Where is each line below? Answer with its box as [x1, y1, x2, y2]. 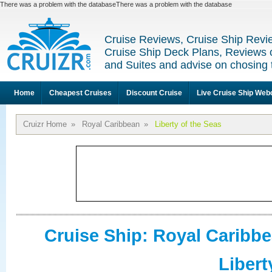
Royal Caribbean [82, 120, 140, 129]
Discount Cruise [126, 89, 182, 97]
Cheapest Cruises [49, 89, 112, 97]
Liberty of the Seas [155, 120, 222, 129]
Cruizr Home [23, 120, 67, 129]
